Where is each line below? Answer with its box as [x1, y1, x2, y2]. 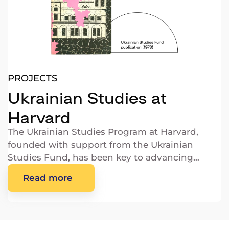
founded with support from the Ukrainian [8, 140, 193, 150]
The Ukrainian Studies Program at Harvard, [8, 127, 198, 138]
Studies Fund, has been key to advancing [8, 152, 193, 163]
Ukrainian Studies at [8, 87, 167, 107]
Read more [22, 172, 73, 183]
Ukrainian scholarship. [8, 165, 107, 176]
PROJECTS [8, 73, 57, 84]
